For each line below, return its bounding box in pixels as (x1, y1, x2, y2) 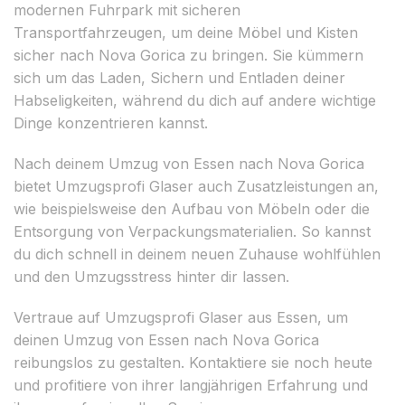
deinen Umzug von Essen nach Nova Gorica (14, 330, 319, 349)
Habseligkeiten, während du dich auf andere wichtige (14, 90, 376, 109)
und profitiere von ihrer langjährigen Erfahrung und (14, 375, 368, 394)
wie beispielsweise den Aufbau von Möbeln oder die (14, 199, 370, 218)
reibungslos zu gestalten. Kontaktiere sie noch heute (14, 353, 372, 372)
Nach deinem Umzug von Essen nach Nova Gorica (14, 154, 364, 173)
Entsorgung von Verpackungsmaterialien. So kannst (14, 221, 371, 240)
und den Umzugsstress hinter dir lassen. (14, 267, 289, 286)
